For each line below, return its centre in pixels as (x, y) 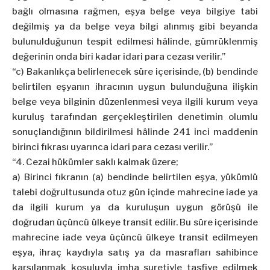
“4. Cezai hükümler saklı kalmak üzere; (95, 162)
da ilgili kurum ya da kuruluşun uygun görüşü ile (135, 208)
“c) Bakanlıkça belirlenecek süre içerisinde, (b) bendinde (135, 72)
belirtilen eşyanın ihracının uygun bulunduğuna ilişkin (135, 87)
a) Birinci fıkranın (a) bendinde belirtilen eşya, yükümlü (135, 177)
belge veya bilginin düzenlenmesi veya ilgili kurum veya (135, 102)
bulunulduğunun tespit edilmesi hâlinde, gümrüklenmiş (135, 42)
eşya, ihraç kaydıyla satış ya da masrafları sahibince (135, 253)
